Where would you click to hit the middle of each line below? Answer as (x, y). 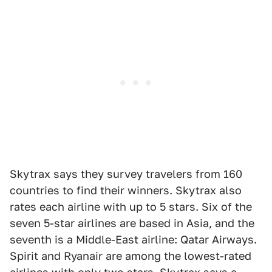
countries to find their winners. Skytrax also (126, 190)
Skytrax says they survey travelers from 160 (126, 174)
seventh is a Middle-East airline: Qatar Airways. (133, 240)
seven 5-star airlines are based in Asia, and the (132, 223)
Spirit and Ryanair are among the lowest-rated (131, 256)
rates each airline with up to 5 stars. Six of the (131, 207)
